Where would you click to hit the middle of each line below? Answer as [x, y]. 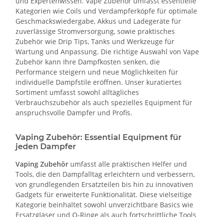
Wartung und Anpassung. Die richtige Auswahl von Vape [107, 51]
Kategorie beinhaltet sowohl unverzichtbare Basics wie [104, 204]
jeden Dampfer [46, 146]
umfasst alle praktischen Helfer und [128, 164]
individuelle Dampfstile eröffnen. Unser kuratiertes [99, 82]
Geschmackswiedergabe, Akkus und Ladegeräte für [98, 21]
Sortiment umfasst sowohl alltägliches [77, 92]
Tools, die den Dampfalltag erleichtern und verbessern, [105, 174]
